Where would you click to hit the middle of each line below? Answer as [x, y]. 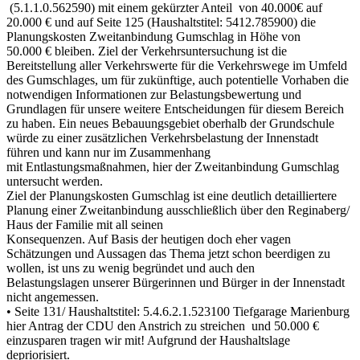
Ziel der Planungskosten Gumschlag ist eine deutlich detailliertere [172, 195]
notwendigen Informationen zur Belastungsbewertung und [154, 94]
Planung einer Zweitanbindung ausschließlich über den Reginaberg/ [178, 210]
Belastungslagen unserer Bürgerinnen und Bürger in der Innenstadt [176, 282]
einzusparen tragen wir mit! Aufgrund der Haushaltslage [148, 340]
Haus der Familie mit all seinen [85, 224]
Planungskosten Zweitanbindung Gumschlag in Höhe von [153, 36]
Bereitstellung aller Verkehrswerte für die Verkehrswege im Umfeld [177, 65]
